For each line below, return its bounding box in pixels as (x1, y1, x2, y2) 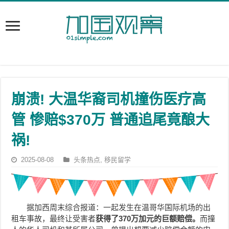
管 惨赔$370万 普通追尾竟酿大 (11, 112, 210, 128)
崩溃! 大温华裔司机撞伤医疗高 (11, 91, 207, 107)
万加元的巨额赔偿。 (131, 214, 200, 223)
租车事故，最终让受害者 (11, 214, 96, 223)
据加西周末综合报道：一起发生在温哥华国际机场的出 (27, 203, 211, 212)
